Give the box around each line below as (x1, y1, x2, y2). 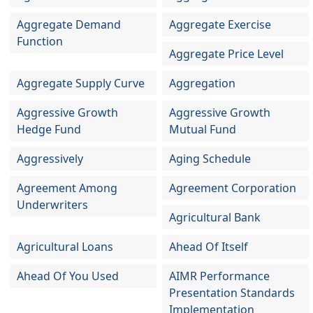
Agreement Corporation (169, 180, 297, 196)
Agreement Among (17, 180, 117, 196)
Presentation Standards (169, 285, 296, 300)
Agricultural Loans (17, 239, 113, 254)
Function (17, 34, 63, 49)
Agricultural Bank (169, 210, 261, 225)
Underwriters (17, 197, 88, 212)
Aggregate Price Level (169, 46, 284, 61)
